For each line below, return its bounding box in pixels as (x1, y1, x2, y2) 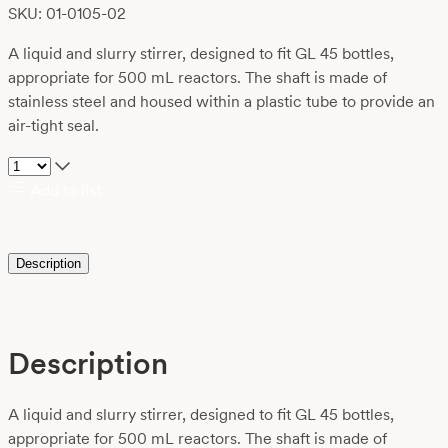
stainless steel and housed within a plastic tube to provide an (8, 92, 435, 112)
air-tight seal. (8, 116, 99, 136)
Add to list (26, 181, 101, 201)
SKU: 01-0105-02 (8, 4, 126, 24)
